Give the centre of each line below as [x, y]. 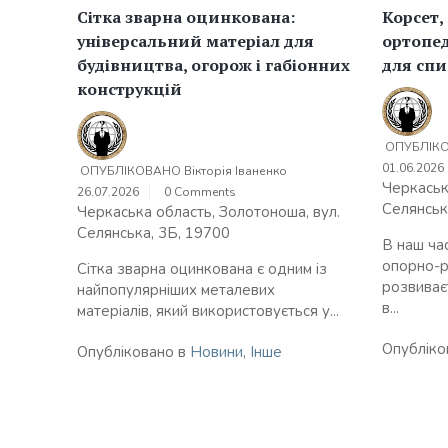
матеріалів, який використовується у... [208, 311]
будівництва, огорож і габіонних [213, 65]
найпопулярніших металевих [176, 290]
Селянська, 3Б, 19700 [153, 233]
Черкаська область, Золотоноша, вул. [208, 212]
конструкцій [129, 89]
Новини [216, 352]
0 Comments [200, 192]
